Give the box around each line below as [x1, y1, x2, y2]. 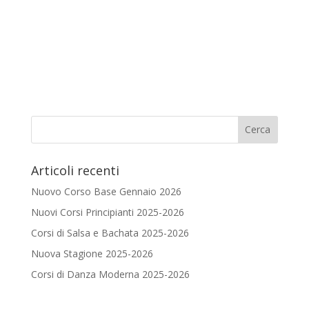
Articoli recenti [30, 161, 119, 179]
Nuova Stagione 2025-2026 [30, 246, 153, 260]
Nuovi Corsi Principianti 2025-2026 [30, 205, 184, 219]
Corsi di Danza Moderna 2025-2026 [30, 267, 190, 281]
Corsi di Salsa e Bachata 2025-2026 [30, 226, 189, 239]
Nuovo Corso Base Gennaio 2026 [30, 184, 181, 198]
